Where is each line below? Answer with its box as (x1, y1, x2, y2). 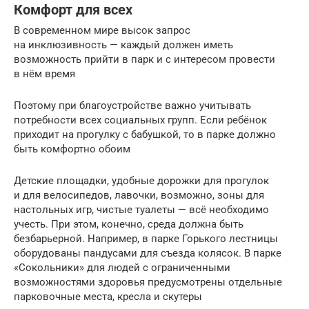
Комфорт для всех (14, 1, 132, 18)
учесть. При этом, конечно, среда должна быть (14, 218, 243, 231)
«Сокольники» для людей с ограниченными (14, 261, 230, 275)
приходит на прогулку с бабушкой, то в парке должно (14, 128, 276, 141)
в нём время (14, 68, 75, 81)
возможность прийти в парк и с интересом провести (14, 53, 275, 66)
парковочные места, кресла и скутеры (14, 290, 202, 303)
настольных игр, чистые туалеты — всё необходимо (14, 203, 269, 217)
